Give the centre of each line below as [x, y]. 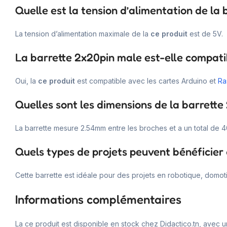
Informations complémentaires [98, 199]
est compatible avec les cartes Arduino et [146, 81]
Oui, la [27, 81]
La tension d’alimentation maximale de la [83, 33]
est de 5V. [205, 33]
